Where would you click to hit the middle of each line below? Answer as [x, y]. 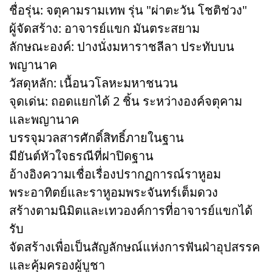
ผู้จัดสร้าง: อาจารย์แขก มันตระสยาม [104, 28]
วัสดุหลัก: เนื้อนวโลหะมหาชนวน [93, 83]
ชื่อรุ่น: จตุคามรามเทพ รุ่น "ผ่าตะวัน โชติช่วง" [128, 10]
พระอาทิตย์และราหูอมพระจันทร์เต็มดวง [114, 192]
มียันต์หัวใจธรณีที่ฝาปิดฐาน [81, 155]
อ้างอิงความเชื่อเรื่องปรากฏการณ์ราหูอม [115, 174]
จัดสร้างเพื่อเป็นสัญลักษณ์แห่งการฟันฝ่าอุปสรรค [134, 246]
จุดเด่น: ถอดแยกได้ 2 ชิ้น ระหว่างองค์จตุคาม [126, 101]
